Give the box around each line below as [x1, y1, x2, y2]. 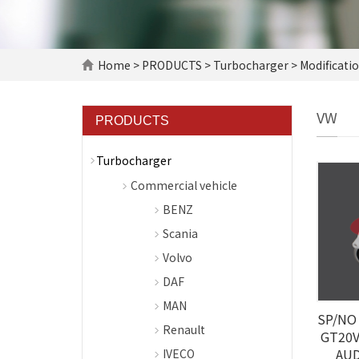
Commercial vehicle [131, 177, 237, 193]
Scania [163, 225, 198, 241]
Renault [163, 321, 205, 337]
